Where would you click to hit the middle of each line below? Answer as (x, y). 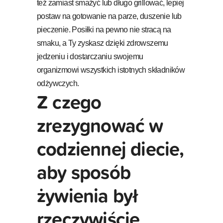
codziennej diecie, (111, 148)
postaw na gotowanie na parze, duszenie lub (109, 16)
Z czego (69, 102)
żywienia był (88, 195)
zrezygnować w (100, 125)
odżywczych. (58, 83)
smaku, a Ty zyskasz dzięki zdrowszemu (103, 43)
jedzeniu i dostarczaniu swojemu (90, 56)
